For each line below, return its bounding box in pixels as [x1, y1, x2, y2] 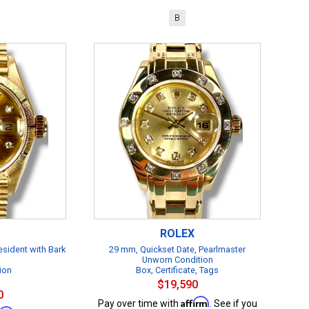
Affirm [180, 296, 210, 308]
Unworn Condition [141, 255, 213, 265]
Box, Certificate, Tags [136, 265, 219, 275]
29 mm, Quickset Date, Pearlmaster [109, 244, 246, 255]
